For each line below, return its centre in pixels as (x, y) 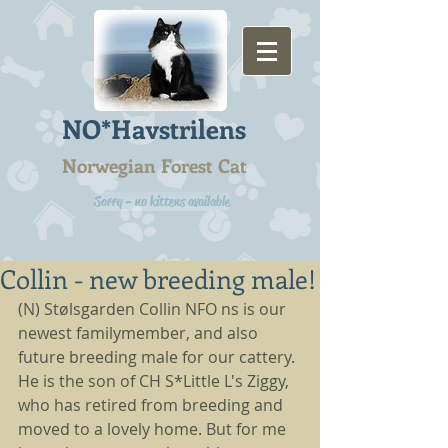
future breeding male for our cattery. (158, 357)
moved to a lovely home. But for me (154, 429)
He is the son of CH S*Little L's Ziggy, (155, 381)
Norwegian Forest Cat (154, 165)
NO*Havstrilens (157, 128)
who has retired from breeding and (152, 405)
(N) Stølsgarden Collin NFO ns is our (154, 309)
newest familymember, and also (140, 333)
